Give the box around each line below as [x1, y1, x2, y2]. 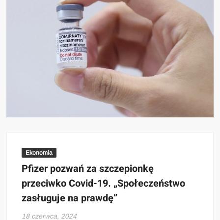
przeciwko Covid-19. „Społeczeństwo [22, 176, 186, 191]
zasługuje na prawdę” [22, 191, 118, 205]
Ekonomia [26, 149, 53, 156]
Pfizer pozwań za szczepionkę [22, 161, 154, 176]
